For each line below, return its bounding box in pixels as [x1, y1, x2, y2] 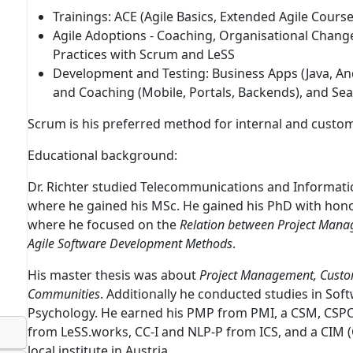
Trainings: [53, 8, 114, 25]
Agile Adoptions [53, 27, 150, 44]
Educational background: [28, 147, 177, 164]
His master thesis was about [28, 266, 199, 284]
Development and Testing [53, 65, 206, 82]
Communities [28, 285, 100, 303]
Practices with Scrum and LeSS [53, 46, 235, 63]
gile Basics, [152, 8, 220, 25]
